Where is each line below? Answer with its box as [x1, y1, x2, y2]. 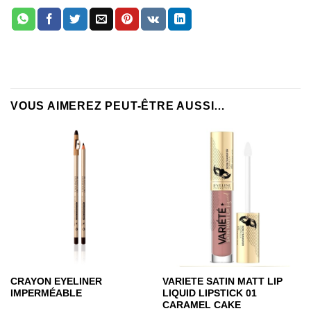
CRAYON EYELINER [10, 276, 102, 287]
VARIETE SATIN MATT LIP [162, 276, 283, 287]
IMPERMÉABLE [10, 287, 82, 299]
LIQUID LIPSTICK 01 [162, 287, 257, 299]
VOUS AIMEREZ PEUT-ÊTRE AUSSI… [10, 99, 226, 112]
